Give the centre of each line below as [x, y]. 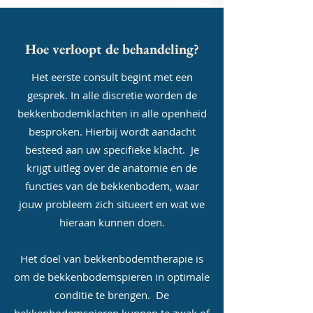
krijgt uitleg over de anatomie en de [112, 168]
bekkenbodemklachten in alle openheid [112, 113]
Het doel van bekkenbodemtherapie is [112, 259]
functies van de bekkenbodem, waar [112, 186]
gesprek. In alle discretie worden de [112, 95]
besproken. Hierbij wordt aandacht [112, 131]
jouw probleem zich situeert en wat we [112, 204]
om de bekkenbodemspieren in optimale [112, 277]
